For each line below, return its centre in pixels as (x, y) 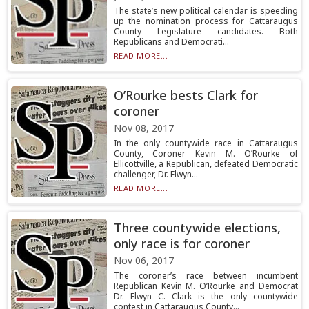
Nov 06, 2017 (143, 260)
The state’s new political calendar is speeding (206, 11)
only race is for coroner (181, 243)
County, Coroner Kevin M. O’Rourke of (206, 153)
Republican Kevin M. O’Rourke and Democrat (206, 286)
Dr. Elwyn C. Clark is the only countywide (206, 296)
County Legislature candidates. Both (206, 31)
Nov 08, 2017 (143, 128)
